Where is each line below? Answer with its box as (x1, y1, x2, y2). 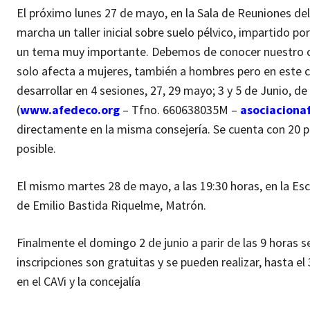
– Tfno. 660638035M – (120, 101, 240, 118)
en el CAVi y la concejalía (17, 273, 140, 289)
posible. (17, 140, 56, 156)
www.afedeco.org (20, 101, 120, 118)
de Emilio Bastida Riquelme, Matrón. (17, 197, 206, 213)
